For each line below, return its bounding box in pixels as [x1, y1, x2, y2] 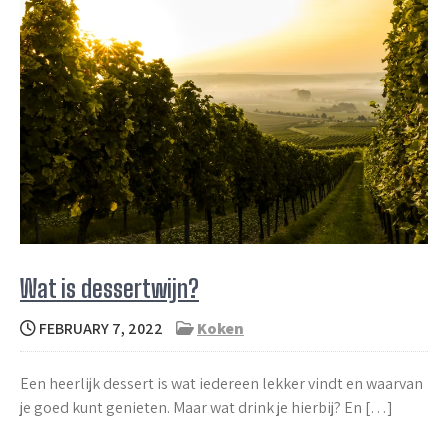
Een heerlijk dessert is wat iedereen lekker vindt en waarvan [20, 372, 423, 394]
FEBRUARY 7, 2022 [36, 317, 163, 339]
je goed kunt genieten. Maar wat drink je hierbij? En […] [20, 396, 393, 418]
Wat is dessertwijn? [20, 273, 199, 303]
